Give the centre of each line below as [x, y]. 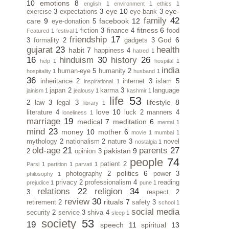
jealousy [84, 90]
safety [141, 202]
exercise [39, 12]
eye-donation [70, 21]
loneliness [75, 112]
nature [117, 141]
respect [158, 192]
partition [57, 164]
